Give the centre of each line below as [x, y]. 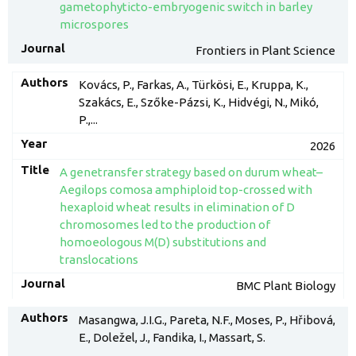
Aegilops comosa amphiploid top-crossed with [186, 190]
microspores [94, 24]
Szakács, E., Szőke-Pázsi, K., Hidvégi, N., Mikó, [198, 102]
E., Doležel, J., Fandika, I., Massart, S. [172, 337]
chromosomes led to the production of [164, 224]
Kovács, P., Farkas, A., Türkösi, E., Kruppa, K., [193, 85]
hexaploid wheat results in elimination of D [177, 207]
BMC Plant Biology [286, 286]
